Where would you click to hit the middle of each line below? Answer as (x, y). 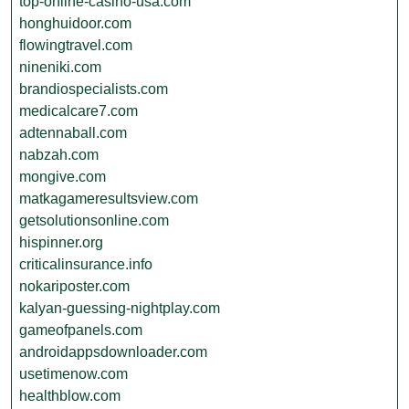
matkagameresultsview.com (109, 199)
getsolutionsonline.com (94, 220)
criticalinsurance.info (86, 264)
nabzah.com (59, 155)
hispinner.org (61, 242)
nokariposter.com (74, 286)
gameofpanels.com (81, 330)
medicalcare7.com (79, 111)
